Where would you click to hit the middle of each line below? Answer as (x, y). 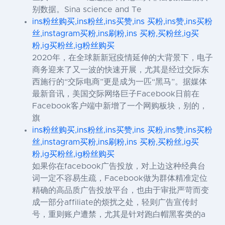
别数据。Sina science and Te (87, 10)
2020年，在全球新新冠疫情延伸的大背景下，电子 (123, 58)
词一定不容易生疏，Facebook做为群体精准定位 (120, 179)
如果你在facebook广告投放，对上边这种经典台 (119, 166)
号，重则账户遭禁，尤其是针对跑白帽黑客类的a (119, 215)
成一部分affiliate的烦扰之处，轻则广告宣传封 (115, 203)
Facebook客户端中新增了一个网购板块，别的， (120, 106)
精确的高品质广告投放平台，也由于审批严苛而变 (121, 191)
